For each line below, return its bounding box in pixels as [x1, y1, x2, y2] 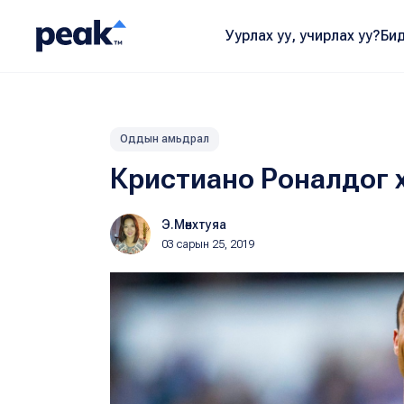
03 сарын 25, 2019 [161, 238, 255, 251]
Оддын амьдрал [120, 133, 209, 145]
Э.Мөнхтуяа [161, 217, 226, 232]
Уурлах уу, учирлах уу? [225, 27, 381, 44]
